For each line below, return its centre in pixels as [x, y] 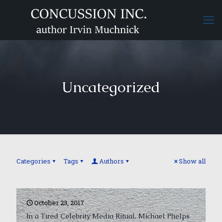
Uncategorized [111, 87]
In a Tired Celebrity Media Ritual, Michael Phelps [108, 216]
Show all [192, 161]
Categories [33, 161]
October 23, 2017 [59, 203]
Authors [111, 161]
